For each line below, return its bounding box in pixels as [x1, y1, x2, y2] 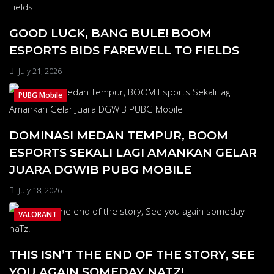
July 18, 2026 [17, 184, 62, 196]
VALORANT [18, 209, 57, 220]
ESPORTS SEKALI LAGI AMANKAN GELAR [9, 144, 257, 160]
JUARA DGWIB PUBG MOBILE [9, 161, 191, 177]
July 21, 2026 [17, 65, 62, 76]
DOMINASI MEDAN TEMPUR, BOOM [9, 127, 228, 143]
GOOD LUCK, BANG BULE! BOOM [9, 25, 212, 40]
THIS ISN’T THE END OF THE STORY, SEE [9, 246, 255, 262]
